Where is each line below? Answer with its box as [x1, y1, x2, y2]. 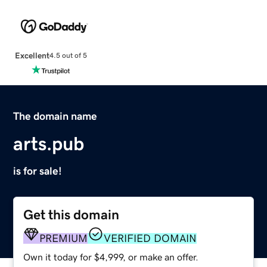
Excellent [14, 51, 49, 60]
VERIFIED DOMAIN [104, 232, 197, 244]
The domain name [13, 110, 98, 122]
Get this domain [23, 207, 120, 222]
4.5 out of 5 [49, 52, 87, 60]
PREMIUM [39, 232, 88, 244]
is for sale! [13, 165, 63, 176]
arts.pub [13, 133, 85, 153]
